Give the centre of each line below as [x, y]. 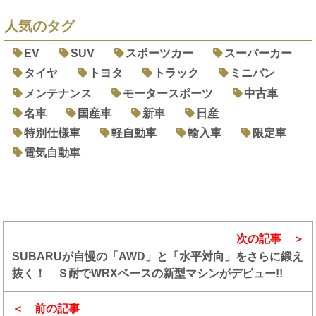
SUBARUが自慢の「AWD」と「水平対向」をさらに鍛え [158, 257]
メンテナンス [58, 93]
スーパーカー [259, 54]
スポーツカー [160, 54]
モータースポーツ [168, 93]
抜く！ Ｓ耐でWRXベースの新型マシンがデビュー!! [148, 274]
